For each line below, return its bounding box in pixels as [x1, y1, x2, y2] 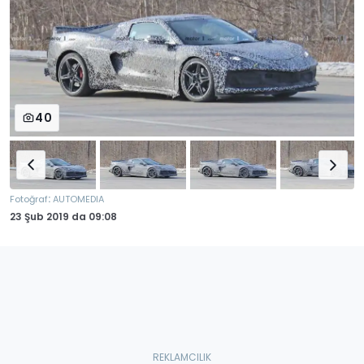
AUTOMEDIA [53, 193, 104, 206]
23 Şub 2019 [10, 210, 69, 224]
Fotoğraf [10, 193, 48, 206]
